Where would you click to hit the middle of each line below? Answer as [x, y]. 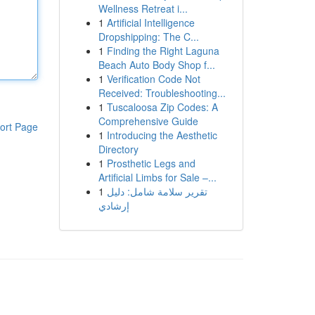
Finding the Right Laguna [163, 51]
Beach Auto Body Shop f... [156, 65]
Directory [118, 149]
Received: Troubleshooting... [162, 93]
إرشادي [114, 205]
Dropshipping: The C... [148, 37]
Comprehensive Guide [148, 121]
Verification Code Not [153, 79]
